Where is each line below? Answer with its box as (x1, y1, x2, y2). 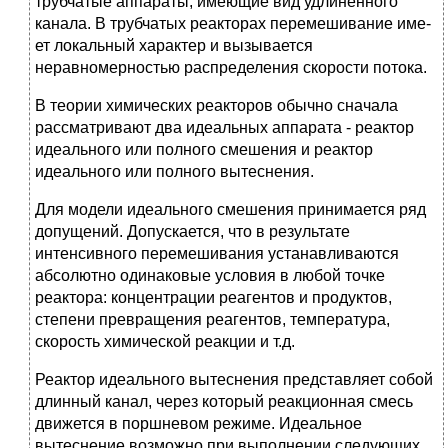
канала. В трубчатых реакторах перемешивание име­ (35, 15, 431, 33)
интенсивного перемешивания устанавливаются (35, 245, 399, 263)
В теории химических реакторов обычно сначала (35, 97, 398, 115)
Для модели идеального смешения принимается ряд (35, 201, 426, 219)
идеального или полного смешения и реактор (35, 141, 373, 159)
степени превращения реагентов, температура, (35, 311, 390, 329)
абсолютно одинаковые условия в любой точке (35, 267, 385, 285)
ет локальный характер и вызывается (35, 37, 313, 55)
